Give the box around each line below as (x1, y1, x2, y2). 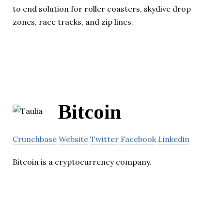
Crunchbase (13, 134, 57, 144)
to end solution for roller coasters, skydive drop (13, 4, 191, 14)
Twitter (90, 134, 119, 144)
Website (59, 134, 88, 144)
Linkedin (158, 134, 189, 144)
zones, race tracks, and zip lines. (13, 17, 133, 27)
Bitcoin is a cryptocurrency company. (13, 156, 152, 167)
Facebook (121, 134, 156, 144)
